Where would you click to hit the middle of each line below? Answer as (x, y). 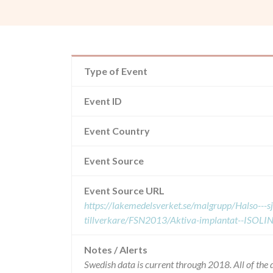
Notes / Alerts (116, 250)
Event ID (103, 101)
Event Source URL (124, 190)
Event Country (117, 131)
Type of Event (116, 71)
